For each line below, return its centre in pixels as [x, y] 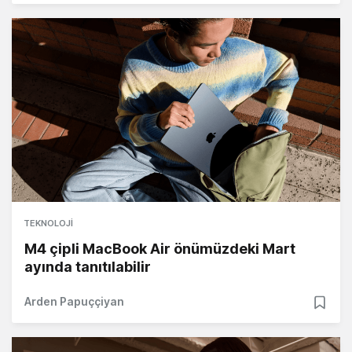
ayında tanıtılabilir [88, 267]
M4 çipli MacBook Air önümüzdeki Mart [160, 249]
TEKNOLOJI [48, 224]
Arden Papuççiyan [74, 302]
